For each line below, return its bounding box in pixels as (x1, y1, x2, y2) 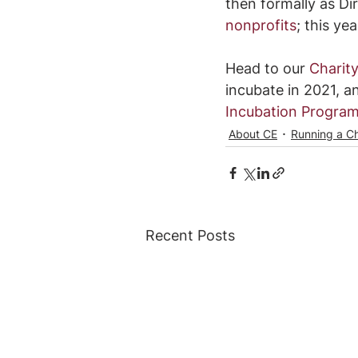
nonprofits (225, 16, 296, 34)
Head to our (225, 59, 309, 77)
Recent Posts (145, 226, 235, 244)
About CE (229, 127, 277, 141)
